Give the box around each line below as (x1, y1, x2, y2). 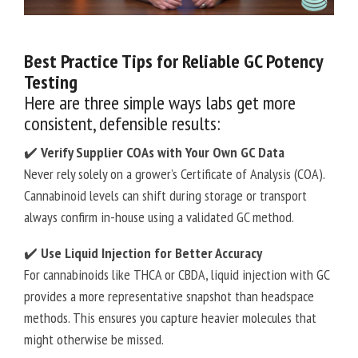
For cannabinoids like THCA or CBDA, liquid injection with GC (24, 265, 329, 284)
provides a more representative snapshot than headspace (24, 287, 314, 306)
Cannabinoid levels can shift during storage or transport (24, 186, 307, 205)
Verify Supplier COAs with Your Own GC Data (41, 143, 284, 162)
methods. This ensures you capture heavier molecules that (24, 308, 316, 328)
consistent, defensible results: (24, 111, 221, 137)
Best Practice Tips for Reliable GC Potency (24, 49, 323, 74)
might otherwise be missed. (24, 330, 164, 349)
